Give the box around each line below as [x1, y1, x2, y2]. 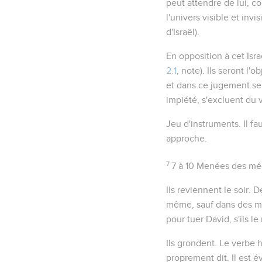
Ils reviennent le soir [166, 185, 249, 195]
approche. [166, 133, 207, 143]
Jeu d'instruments [166, 119, 239, 129]
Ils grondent [166, 238, 215, 248]
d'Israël [166, 27, 195, 37]
